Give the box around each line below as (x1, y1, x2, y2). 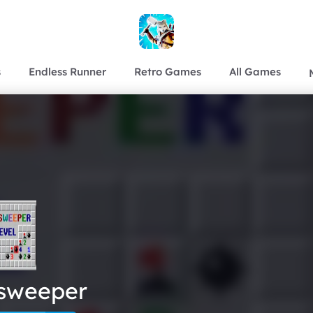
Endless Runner (29, 64, 106, 78)
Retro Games (134, 64, 201, 78)
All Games (229, 64, 281, 78)
